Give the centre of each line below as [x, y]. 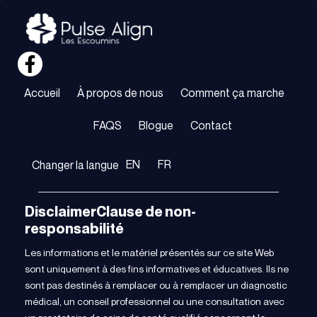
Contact [211, 126]
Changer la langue [75, 165]
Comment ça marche [232, 93]
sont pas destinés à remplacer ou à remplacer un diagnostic [156, 285]
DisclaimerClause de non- [110, 212]
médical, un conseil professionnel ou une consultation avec [155, 301]
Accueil [42, 93]
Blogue [156, 126]
